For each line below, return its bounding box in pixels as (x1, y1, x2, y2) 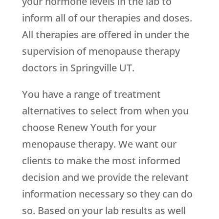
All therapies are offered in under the (22, 28, 189, 42)
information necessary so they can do (22, 187, 193, 201)
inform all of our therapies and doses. (22, 11, 192, 25)
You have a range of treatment (22, 88, 161, 101)
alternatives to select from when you (22, 104, 189, 118)
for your (117, 121, 156, 134)
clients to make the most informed (22, 154, 180, 168)
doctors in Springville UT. (22, 61, 134, 75)
